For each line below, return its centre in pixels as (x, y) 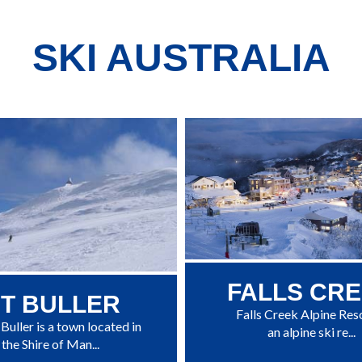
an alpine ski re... (311, 332)
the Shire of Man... (51, 343)
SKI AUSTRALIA (181, 57)
